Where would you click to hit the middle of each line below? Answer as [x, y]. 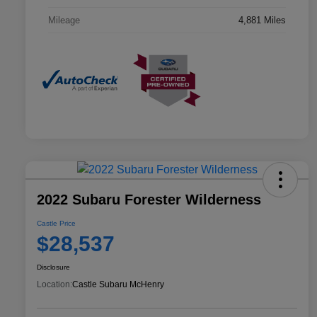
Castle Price [56, 223]
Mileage [64, 21]
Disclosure [53, 267]
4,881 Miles [262, 21]
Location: [54, 284]
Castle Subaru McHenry [118, 284]
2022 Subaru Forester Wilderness [149, 199]
